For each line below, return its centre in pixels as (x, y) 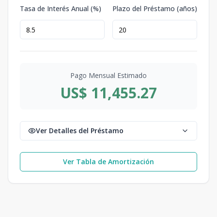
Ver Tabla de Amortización (108, 162)
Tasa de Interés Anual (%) (61, 8)
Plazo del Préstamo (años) (155, 8)
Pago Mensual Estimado (108, 75)
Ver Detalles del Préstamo (80, 131)
